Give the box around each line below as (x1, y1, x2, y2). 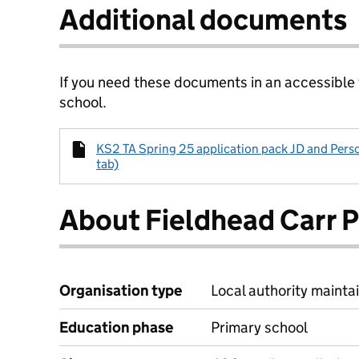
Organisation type (59, 281, 182, 300)
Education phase (59, 318, 173, 337)
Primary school (211, 318, 308, 337)
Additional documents (59, 2, 347, 38)
